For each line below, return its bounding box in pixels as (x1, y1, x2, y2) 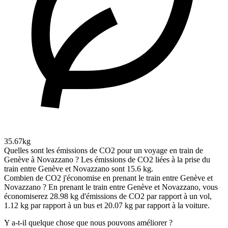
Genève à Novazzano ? (4, 155, 79, 164)
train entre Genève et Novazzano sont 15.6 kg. (4, 164, 153, 174)
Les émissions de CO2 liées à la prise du (81, 155, 210, 164)
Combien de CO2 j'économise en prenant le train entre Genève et (4, 174, 213, 183)
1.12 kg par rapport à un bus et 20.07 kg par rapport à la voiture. (4, 201, 210, 210)
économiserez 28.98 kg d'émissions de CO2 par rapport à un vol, (4, 192, 212, 201)
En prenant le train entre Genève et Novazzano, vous (48, 183, 218, 192)
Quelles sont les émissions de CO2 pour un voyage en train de (4, 146, 203, 155)
